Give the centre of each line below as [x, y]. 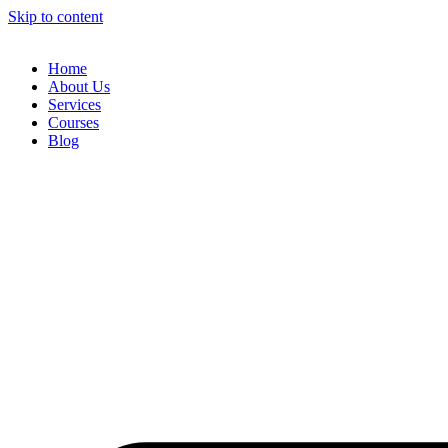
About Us [79, 86]
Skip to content [55, 16]
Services [74, 104]
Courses [73, 122]
